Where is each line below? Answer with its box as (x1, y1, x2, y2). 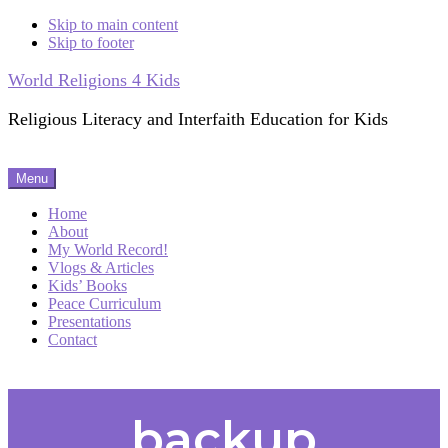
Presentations (48, 313, 131, 330)
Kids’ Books (48, 277, 127, 294)
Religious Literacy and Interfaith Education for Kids (8, 109, 388, 129)
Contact (48, 331, 97, 348)
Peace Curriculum (48, 295, 161, 312)
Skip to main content (48, 16, 178, 33)
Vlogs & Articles (48, 259, 154, 276)
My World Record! (48, 241, 168, 258)
